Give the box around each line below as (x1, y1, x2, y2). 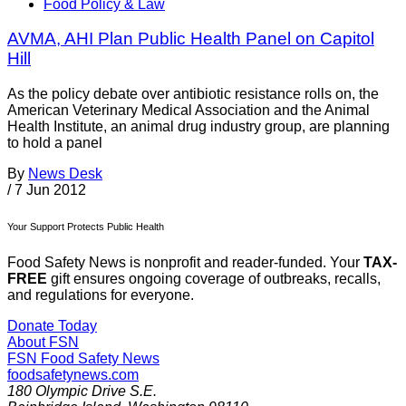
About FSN (7, 334, 79, 351)
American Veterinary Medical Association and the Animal (7, 102, 370, 119)
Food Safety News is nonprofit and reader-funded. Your (7, 255, 363, 271)
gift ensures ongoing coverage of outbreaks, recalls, (47, 271, 381, 287)
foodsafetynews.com (7, 367, 139, 383)
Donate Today (7, 318, 97, 334)
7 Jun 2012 (14, 182, 86, 198)
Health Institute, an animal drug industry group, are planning (7, 119, 390, 135)
